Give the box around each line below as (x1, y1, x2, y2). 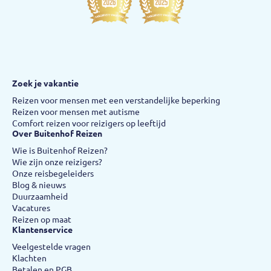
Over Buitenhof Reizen (12, 128, 102, 139)
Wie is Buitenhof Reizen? (12, 145, 108, 155)
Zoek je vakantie (12, 78, 79, 88)
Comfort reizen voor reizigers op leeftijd (12, 118, 166, 128)
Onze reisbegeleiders (12, 168, 94, 178)
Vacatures (12, 203, 50, 213)
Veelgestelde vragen (12, 241, 91, 252)
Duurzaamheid (12, 191, 68, 201)
